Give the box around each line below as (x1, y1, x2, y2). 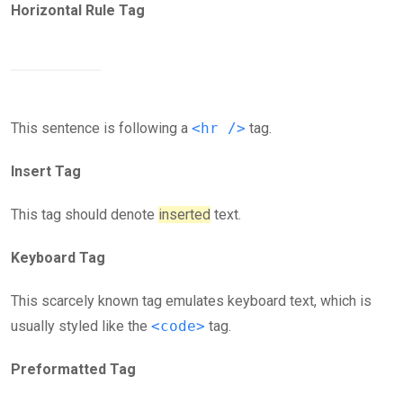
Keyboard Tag (11, 249, 105, 266)
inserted (158, 206, 210, 223)
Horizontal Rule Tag (11, 2, 145, 19)
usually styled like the (11, 318, 151, 335)
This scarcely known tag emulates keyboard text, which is (11, 292, 372, 309)
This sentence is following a (11, 120, 192, 137)
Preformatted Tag (11, 361, 136, 378)
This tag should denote (11, 206, 158, 223)
